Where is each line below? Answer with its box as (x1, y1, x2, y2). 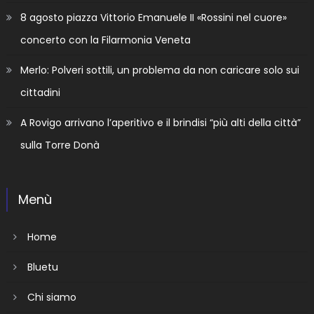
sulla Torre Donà (20, 138, 100, 153)
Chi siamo (27, 290, 76, 305)
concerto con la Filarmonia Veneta (20, 33, 191, 48)
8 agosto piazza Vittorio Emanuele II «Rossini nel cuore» (20, 11, 287, 25)
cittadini (20, 86, 60, 100)
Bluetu (27, 260, 58, 275)
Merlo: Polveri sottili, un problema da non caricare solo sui (20, 63, 299, 78)
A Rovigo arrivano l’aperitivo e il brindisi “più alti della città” (20, 116, 301, 130)
